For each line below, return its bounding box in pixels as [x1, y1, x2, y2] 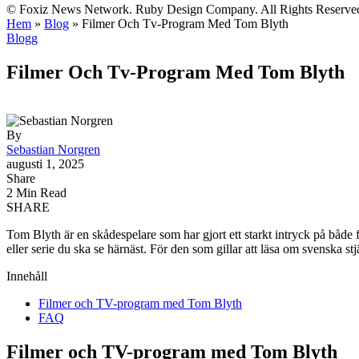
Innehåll [6, 268, 47, 283]
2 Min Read [6, 185, 67, 200]
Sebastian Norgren [6, 142, 100, 156]
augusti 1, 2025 [6, 156, 84, 171]
